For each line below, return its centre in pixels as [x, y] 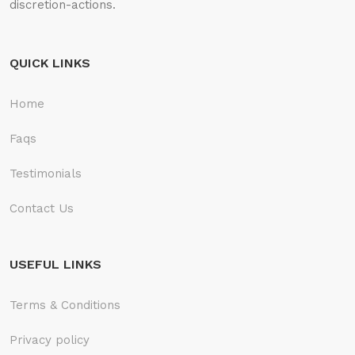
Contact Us [42, 208]
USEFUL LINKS [55, 264]
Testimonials [46, 173]
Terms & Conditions [65, 305]
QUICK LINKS [50, 63]
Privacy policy [50, 340]
